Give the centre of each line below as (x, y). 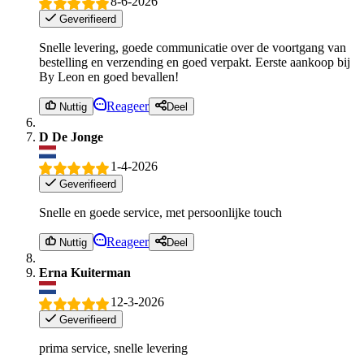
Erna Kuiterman (85, 273)
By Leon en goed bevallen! (109, 77)
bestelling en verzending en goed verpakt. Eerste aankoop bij (195, 63)
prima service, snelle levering (113, 348)
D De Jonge (71, 137)
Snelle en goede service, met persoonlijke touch (160, 212)
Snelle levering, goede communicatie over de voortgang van (193, 48)
